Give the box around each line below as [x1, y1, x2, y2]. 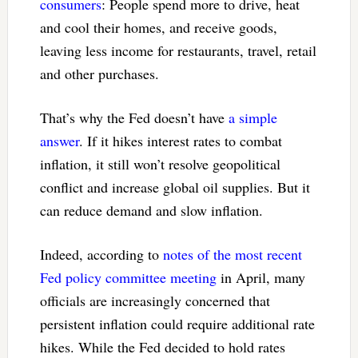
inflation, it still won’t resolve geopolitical [39, 153, 280, 173]
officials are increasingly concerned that [39, 290, 270, 310]
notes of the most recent [162, 244, 302, 264]
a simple [228, 107, 277, 127]
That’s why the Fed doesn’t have [39, 107, 229, 127]
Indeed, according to [39, 244, 163, 264]
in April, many [216, 267, 305, 287]
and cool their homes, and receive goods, [39, 17, 277, 37]
